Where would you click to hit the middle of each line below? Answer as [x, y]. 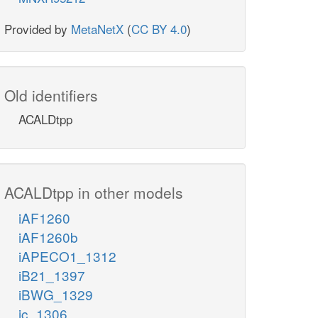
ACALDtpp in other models [94, 193]
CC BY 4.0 [159, 29]
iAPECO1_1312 [67, 256]
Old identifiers [51, 95]
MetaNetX [97, 29]
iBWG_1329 [56, 295]
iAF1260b [48, 237]
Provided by [38, 29]
